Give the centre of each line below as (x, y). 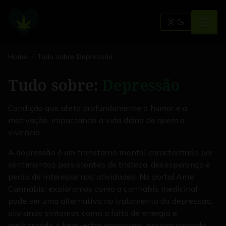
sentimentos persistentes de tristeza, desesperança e (109, 164)
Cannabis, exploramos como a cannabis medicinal (103, 189)
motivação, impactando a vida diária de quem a (97, 120)
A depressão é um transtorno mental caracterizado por (111, 152)
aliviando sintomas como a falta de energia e (93, 213)
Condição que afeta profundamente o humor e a (98, 108)
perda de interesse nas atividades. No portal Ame (101, 177)
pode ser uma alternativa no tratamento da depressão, (110, 201)
